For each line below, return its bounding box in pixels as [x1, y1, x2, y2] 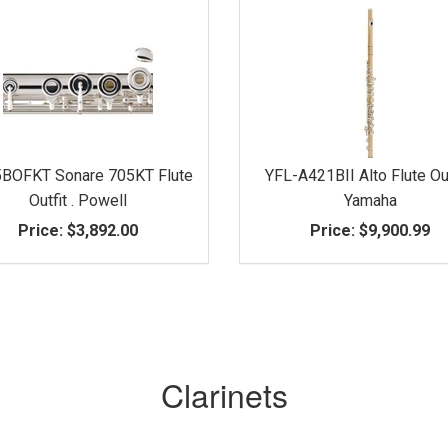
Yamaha [343, 190, 397, 210]
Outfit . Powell [28, 190, 127, 210]
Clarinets [160, 370, 288, 417]
